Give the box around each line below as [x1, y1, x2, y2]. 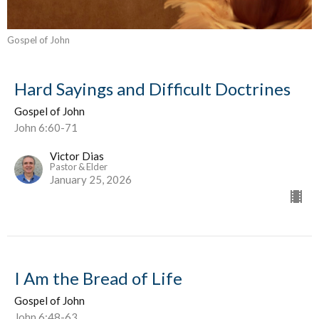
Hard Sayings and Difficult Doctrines [14, 78, 291, 100]
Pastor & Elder [50, 161, 108, 173]
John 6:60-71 [14, 121, 78, 135]
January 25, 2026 [50, 173, 132, 187]
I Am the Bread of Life [14, 268, 182, 289]
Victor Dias [50, 150, 104, 163]
